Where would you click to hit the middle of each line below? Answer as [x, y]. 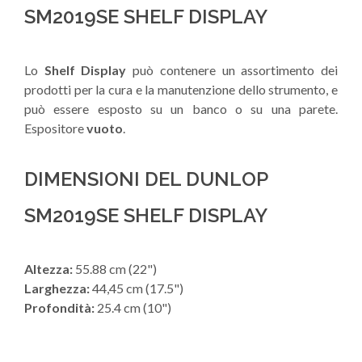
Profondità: [59, 308]
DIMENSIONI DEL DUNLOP [146, 179]
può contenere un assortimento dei [232, 70]
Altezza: [48, 269]
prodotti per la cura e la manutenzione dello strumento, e [181, 90]
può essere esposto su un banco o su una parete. [181, 109]
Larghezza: [57, 288]
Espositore [55, 128]
